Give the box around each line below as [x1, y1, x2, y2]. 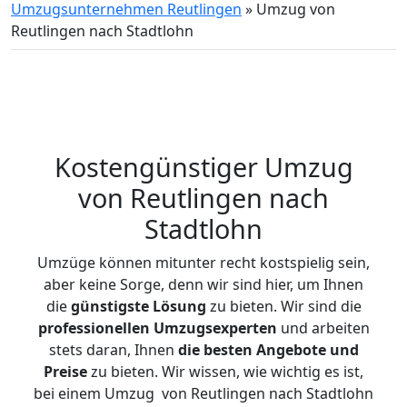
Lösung [152, 296, 206, 316]
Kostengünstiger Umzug [54, 149, 353, 184]
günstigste [70, 296, 149, 316]
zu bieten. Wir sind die [205, 296, 362, 316]
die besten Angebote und [177, 340, 359, 360]
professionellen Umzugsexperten [37, 318, 277, 338]
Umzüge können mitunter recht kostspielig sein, [37, 253, 370, 273]
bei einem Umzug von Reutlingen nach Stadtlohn [34, 383, 373, 403]
